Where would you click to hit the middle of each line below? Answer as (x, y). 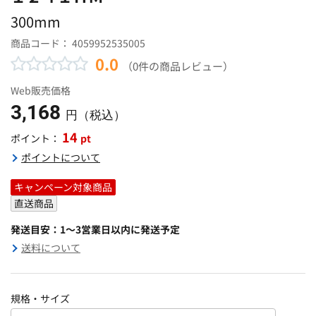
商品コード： (41, 43)
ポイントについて (61, 157)
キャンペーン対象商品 (63, 187)
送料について (51, 247)
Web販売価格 (41, 90)
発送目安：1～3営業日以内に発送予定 (95, 229)
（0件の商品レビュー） (178, 65)
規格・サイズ (40, 298)
